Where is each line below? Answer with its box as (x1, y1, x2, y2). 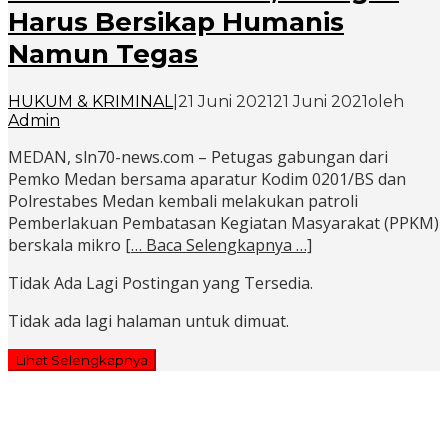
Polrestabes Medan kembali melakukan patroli (8, 190, 358, 213)
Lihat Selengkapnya (16, 352, 148, 369)
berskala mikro (8, 234, 125, 257)
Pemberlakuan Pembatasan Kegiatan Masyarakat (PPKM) (8, 212, 439, 235)
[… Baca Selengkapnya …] (125, 234, 312, 257)
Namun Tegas (8, 38, 198, 71)
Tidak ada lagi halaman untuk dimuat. (8, 310, 289, 333)
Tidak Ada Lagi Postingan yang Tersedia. (8, 272, 313, 295)
